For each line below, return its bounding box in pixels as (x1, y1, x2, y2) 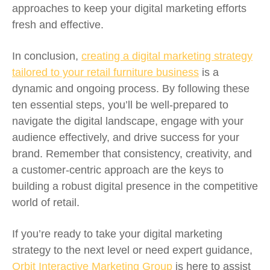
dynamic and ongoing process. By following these (12, 82, 250, 95)
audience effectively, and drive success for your (12, 131, 239, 144)
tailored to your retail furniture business (12, 66, 199, 79)
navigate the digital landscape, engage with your (12, 115, 243, 128)
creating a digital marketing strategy (81, 49, 253, 63)
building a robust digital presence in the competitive (12, 180, 258, 193)
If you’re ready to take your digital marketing (12, 227, 222, 240)
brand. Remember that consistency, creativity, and (12, 147, 252, 160)
